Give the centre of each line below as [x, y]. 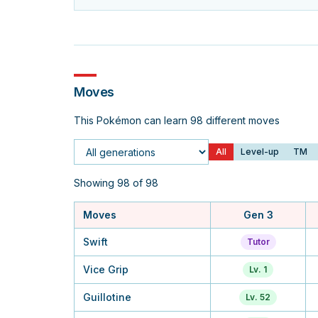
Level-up [260, 152]
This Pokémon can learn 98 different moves [177, 120]
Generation [103, 159]
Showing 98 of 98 [116, 183]
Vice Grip [106, 269]
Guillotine [107, 297]
